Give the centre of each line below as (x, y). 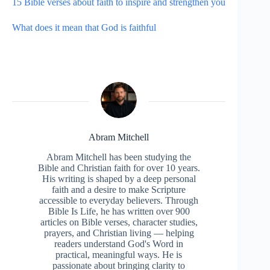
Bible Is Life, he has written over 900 (119, 212)
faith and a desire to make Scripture (119, 190)
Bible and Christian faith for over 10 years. (119, 168)
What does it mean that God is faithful (84, 28)
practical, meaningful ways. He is (119, 255)
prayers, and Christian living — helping (119, 233)
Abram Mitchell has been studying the (119, 157)
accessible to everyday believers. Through (119, 201)
